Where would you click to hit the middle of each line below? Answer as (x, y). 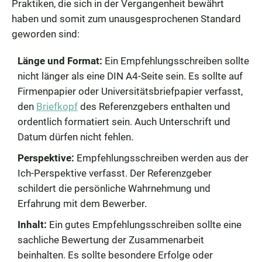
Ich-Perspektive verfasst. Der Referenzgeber (115, 173)
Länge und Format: (60, 61)
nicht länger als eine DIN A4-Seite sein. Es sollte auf (130, 76)
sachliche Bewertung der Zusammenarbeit (111, 239)
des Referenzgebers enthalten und (154, 106)
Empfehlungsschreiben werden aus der (161, 158)
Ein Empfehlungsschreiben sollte (176, 61)
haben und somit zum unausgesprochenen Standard (126, 18)
